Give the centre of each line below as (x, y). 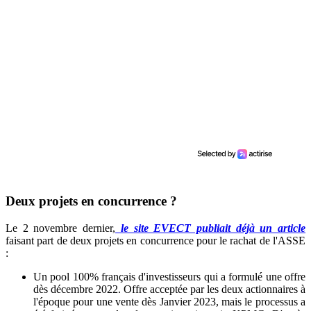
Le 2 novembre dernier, (61, 228)
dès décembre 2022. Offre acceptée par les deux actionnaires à (169, 289)
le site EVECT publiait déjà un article (211, 228)
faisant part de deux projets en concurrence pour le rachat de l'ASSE (155, 240)
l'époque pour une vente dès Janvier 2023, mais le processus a (169, 301)
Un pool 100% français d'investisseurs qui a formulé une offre (169, 276)
